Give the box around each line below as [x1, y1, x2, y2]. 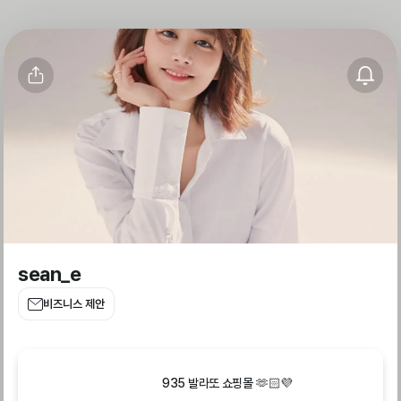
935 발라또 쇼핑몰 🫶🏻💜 [161, 376, 294, 390]
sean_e [18, 262, 81, 286]
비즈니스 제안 [43, 297, 105, 311]
